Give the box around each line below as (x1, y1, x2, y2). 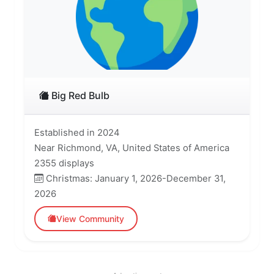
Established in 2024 (34, 127, 120, 138)
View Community (56, 213, 124, 224)
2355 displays (34, 157, 94, 169)
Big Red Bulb (49, 89, 109, 102)
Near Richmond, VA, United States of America (34, 142, 229, 154)
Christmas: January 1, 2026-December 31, (43, 172, 226, 184)
